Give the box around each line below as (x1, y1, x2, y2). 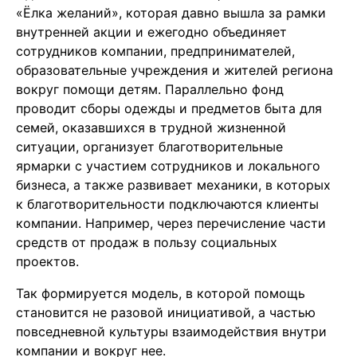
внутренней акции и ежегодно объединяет (16, 24, 287, 41)
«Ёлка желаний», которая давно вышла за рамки (16, 5, 326, 22)
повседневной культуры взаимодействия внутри (16, 324, 327, 340)
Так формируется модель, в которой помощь (16, 285, 305, 302)
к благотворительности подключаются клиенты (16, 196, 319, 213)
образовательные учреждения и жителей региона (16, 62, 333, 79)
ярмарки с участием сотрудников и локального (16, 158, 320, 175)
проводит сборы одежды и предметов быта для (16, 100, 322, 117)
